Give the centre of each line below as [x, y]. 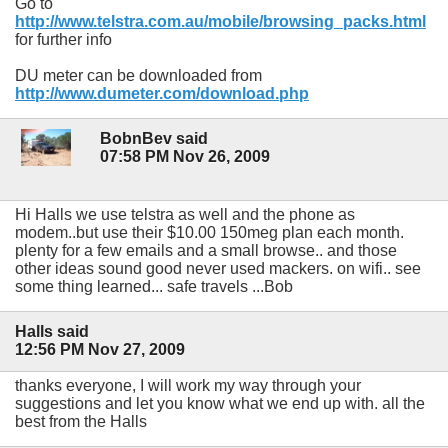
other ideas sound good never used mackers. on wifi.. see [218, 269]
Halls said [52, 332]
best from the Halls [81, 421]
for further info [63, 39]
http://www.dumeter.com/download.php [162, 93]
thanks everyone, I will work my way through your [188, 385]
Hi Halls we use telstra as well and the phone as [185, 215]
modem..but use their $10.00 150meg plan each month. [209, 233]
